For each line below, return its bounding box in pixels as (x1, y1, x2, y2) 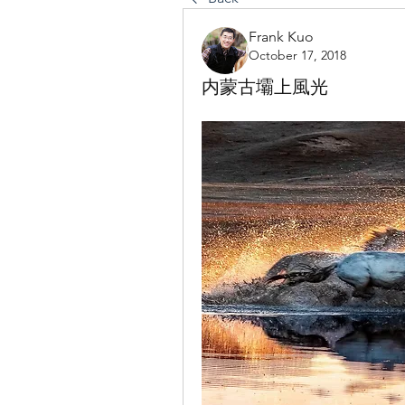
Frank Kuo (249, 28, 314, 45)
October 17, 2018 (249, 47, 346, 63)
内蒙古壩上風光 (202, 76, 328, 98)
